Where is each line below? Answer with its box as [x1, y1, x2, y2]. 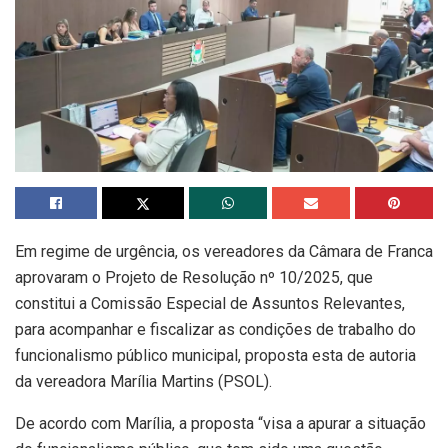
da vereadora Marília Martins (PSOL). [15, 371, 272, 391]
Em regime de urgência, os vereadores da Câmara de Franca [15, 241, 433, 261]
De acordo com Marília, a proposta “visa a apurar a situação [15, 413, 426, 433]
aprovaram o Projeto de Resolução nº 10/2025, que [15, 267, 373, 287]
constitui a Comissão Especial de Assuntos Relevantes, [15, 293, 405, 313]
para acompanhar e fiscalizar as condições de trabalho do [15, 319, 416, 339]
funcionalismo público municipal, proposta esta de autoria [15, 345, 416, 365]
